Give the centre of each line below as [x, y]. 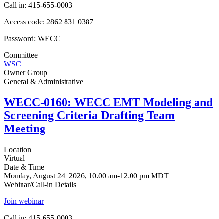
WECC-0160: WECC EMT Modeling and [108, 102]
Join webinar [24, 201]
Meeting [25, 128]
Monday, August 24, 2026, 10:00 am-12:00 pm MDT [86, 175]
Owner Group [26, 73]
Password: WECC [32, 39]
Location [18, 149]
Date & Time [24, 167]
